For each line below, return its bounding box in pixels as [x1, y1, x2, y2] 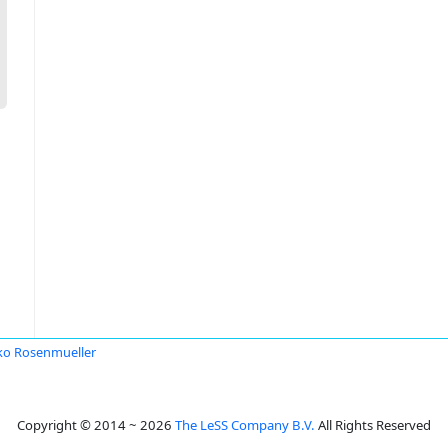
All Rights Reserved [315, 416, 431, 434]
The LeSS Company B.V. [175, 416, 315, 434]
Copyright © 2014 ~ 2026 [17, 416, 175, 434]
